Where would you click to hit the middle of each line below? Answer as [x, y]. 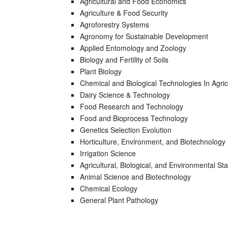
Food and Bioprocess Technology [134, 118]
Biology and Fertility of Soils [124, 60]
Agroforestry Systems [114, 24]
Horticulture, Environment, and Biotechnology [152, 141]
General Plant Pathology [119, 200]
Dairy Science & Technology [125, 95]
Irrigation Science [108, 153]
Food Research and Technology [131, 106]
